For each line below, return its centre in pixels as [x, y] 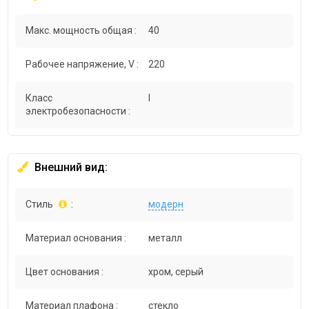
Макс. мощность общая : [81, 31]
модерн [166, 205]
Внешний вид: [70, 168]
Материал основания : [76, 238]
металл [166, 238]
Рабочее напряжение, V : [82, 64]
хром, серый [176, 272]
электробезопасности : [78, 111]
